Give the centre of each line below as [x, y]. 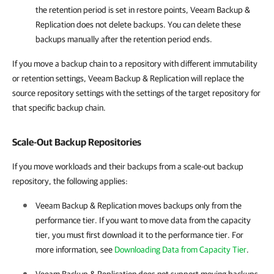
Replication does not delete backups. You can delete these [138, 24]
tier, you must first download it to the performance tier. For [139, 235]
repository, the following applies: [70, 181]
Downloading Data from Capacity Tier [180, 250]
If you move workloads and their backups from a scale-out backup [128, 166]
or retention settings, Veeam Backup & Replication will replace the [128, 78]
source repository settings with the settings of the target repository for [136, 93]
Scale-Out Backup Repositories [77, 142]
